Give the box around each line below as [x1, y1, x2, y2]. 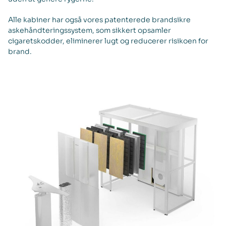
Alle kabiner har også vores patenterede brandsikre [8, 15, 191, 25]
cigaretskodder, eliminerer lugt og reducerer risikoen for [8, 36, 208, 46]
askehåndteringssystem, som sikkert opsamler [8, 26, 171, 35]
